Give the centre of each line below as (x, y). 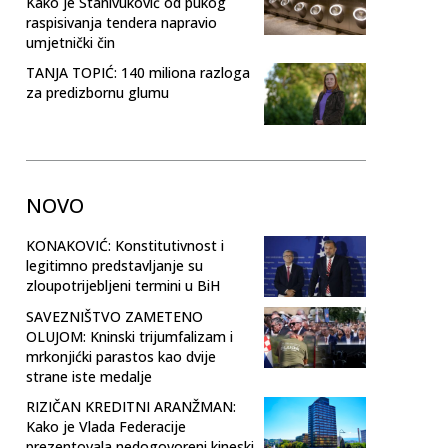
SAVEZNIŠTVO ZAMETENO (114, 316)
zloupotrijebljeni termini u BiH (123, 285)
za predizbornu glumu (97, 93)
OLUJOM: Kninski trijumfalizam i (129, 336)
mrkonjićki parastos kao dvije (121, 356)
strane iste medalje (89, 376)
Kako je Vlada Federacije (106, 426)
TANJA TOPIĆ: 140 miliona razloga (138, 73)
